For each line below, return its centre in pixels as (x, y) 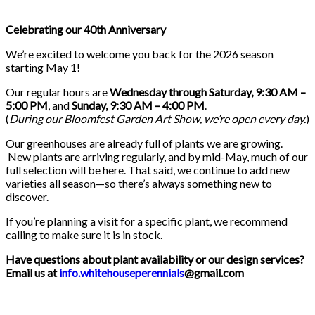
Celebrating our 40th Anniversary (86, 29)
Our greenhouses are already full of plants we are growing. (144, 143)
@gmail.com (214, 272)
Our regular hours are (58, 91)
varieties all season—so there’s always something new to (139, 183)
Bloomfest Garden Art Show (132, 118)
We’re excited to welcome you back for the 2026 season (140, 53)
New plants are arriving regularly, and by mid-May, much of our (157, 156)
